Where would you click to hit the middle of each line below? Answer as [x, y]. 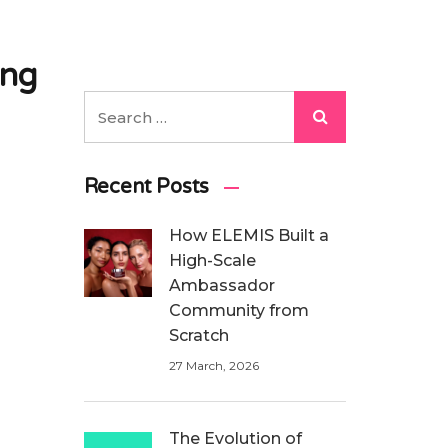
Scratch [198, 335]
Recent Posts [146, 187]
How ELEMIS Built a [248, 235]
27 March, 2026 [213, 365]
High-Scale [212, 260]
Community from [238, 310]
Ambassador [221, 285]
